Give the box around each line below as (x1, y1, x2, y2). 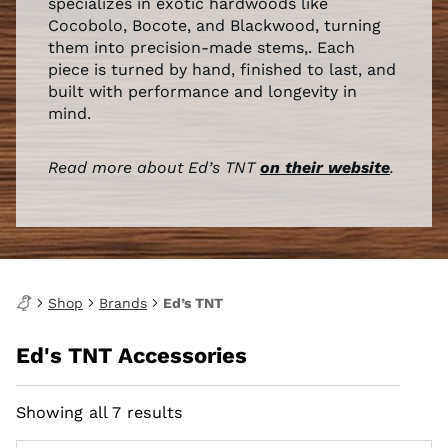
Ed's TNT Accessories (16, 343, 247, 368)
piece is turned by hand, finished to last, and (48, 60, 396, 79)
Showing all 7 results (16, 403, 183, 423)
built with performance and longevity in (48, 82, 357, 101)
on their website (260, 158, 390, 177)
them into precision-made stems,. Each (48, 38, 355, 57)
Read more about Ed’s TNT (48, 158, 260, 177)
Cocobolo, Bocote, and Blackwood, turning (48, 16, 381, 35)
